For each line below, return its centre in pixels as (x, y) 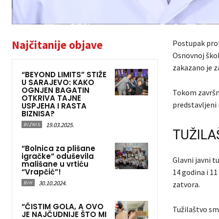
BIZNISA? (38, 113)
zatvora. (186, 184)
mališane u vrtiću (55, 164)
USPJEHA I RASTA (54, 106)
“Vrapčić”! (41, 172)
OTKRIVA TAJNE (51, 98)
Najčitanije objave (57, 44)
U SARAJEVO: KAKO (58, 82)
